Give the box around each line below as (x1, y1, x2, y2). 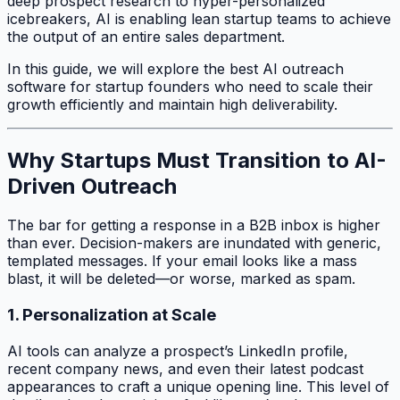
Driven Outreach (7, 172, 177, 199)
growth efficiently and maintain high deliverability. (7, 95, 337, 113)
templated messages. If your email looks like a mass (7, 252, 357, 271)
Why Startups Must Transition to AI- (7, 146, 387, 173)
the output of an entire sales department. (7, 27, 285, 46)
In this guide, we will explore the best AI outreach (7, 59, 344, 78)
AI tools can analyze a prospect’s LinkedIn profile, (7, 341, 348, 360)
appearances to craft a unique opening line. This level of (7, 377, 389, 396)
